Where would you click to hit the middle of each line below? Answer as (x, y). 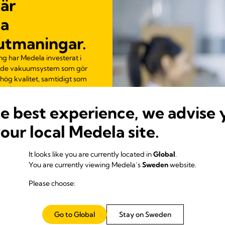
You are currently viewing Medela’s (85, 165)
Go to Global (74, 214)
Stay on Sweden (145, 214)
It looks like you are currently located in (91, 154)
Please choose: (52, 183)
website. (182, 165)
